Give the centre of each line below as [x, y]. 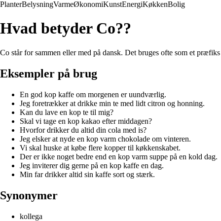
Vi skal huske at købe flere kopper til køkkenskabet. [100, 147]
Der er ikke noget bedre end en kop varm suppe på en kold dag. [119, 156]
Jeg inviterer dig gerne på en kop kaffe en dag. [92, 165]
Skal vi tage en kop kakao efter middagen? [86, 121]
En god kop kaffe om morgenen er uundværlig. [93, 94]
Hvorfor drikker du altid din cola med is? [83, 130]
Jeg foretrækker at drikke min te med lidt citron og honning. [112, 103]
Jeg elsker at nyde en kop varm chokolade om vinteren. [105, 139]
